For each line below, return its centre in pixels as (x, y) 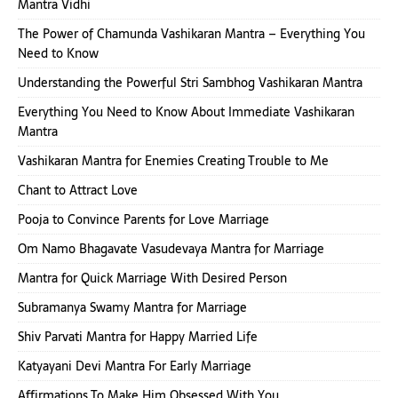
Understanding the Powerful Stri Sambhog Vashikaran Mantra (190, 82)
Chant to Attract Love (78, 190)
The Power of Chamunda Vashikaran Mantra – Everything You (191, 33)
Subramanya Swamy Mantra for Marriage (132, 307)
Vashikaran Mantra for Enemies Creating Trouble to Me (173, 160)
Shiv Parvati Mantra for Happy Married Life (138, 336)
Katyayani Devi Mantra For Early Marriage (135, 366)
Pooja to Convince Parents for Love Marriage (143, 219)
